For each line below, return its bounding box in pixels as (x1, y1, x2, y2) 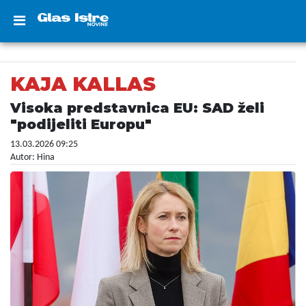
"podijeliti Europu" (10, 116, 152, 133)
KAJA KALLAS (10, 72, 156, 96)
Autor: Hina (10, 152, 55, 163)
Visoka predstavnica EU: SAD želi (10, 100, 264, 116)
